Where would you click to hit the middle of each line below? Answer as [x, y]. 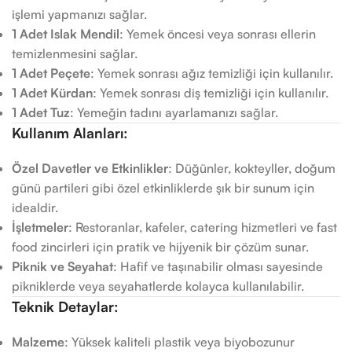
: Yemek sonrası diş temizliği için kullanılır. [211, 93]
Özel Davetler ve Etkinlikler [90, 168]
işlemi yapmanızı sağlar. [79, 14]
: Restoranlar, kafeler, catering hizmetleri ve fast [203, 227]
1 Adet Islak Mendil [66, 34]
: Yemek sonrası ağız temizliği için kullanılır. [212, 73]
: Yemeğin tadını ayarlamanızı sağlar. [174, 112]
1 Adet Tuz [41, 112]
